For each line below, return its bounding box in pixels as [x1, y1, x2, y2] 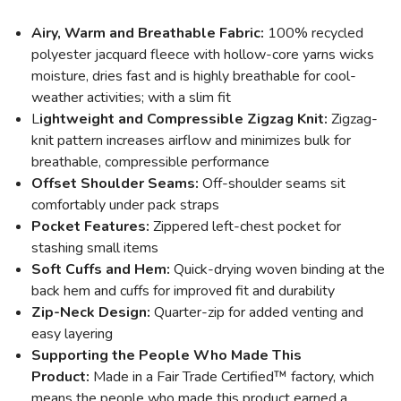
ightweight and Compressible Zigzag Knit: [39, 109, 331, 129]
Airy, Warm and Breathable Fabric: [31, 23, 268, 43]
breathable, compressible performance [31, 152, 269, 172]
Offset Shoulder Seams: [31, 174, 202, 193]
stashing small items [31, 238, 158, 258]
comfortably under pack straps [31, 195, 219, 215]
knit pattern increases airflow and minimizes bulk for [31, 131, 351, 150]
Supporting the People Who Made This [31, 346, 302, 365]
